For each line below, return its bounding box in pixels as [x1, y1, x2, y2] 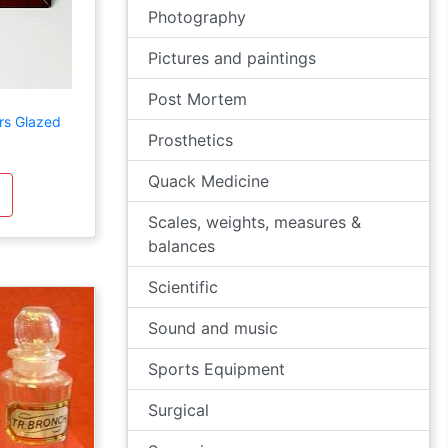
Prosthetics [148, 130, 233, 150]
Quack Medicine [148, 171, 269, 191]
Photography [148, 7, 246, 27]
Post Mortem [148, 89, 247, 109]
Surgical [148, 400, 209, 420]
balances [148, 236, 215, 256]
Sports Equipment [148, 359, 285, 379]
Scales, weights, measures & [148, 212, 361, 232]
